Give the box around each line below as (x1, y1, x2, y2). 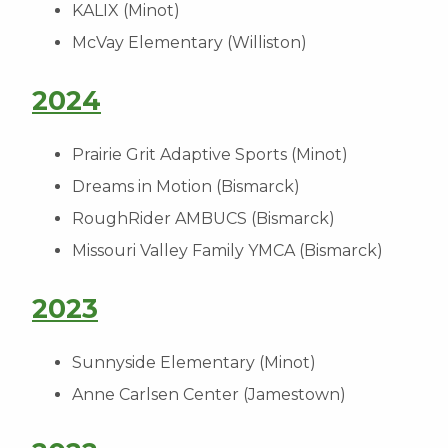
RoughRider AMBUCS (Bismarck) (72, 209, 335, 228)
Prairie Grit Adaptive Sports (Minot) (72, 145, 348, 164)
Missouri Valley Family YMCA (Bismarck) (72, 241, 383, 260)
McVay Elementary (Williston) (72, 33, 307, 52)
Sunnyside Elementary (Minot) (72, 353, 316, 372)
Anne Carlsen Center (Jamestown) (72, 385, 346, 404)
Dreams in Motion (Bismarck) (72, 177, 300, 196)
